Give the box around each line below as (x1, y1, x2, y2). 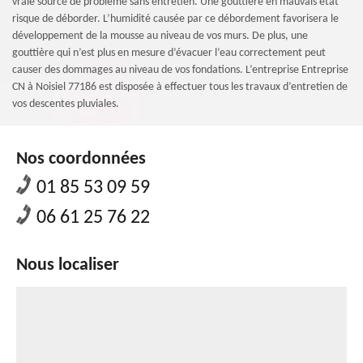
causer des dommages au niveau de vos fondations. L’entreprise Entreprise (12, 64, 348, 76)
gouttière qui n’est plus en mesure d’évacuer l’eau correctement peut (12, 47, 326, 59)
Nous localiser (16, 256, 119, 275)
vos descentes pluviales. (12, 98, 119, 110)
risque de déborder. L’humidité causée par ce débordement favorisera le (12, 13, 339, 25)
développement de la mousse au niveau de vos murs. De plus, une (12, 30, 308, 42)
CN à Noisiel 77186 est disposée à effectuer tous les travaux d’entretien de (12, 81, 348, 93)
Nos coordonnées (16, 150, 146, 169)
